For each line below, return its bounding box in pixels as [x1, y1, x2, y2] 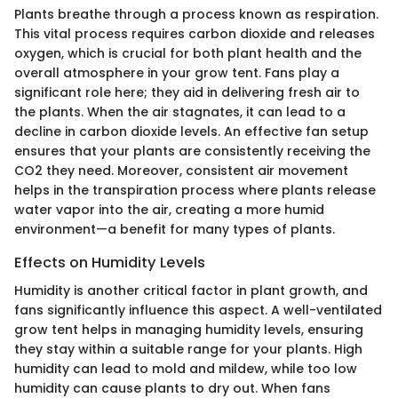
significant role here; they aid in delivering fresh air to [14, 83, 360, 101]
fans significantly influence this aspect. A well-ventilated [14, 301, 382, 320]
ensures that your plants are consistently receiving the [14, 141, 370, 160]
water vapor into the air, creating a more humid [14, 200, 324, 219]
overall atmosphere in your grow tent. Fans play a [14, 63, 339, 82]
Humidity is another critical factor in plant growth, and [14, 282, 368, 300]
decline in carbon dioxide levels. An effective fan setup [14, 122, 369, 140]
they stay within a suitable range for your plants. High [14, 340, 362, 359]
